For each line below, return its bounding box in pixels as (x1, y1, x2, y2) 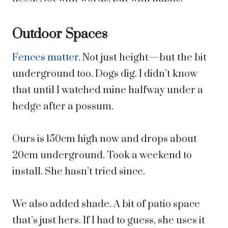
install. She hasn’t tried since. (12, 165, 145, 179)
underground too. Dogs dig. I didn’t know (12, 68, 197, 81)
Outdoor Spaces (12, 26, 107, 43)
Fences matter (12, 51, 78, 65)
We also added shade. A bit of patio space (12, 198, 200, 211)
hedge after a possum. (12, 100, 113, 113)
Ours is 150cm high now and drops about (12, 133, 197, 146)
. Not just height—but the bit (78, 51, 207, 65)
